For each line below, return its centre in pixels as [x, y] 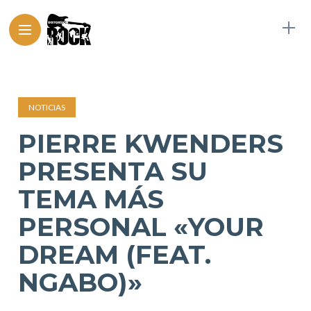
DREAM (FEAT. [115, 254]
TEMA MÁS [91, 199]
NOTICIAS [47, 107]
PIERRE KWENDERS [151, 143]
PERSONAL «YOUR [141, 227]
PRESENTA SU [113, 171]
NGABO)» [81, 282]
